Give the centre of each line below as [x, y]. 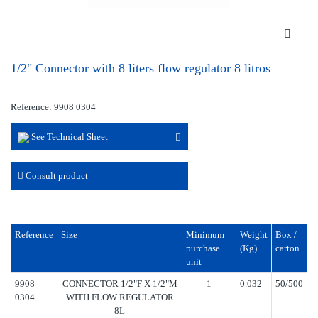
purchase [203, 248]
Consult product [56, 176]
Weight [254, 235]
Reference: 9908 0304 [53, 107]
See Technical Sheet [68, 137]
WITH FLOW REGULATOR [120, 297]
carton [287, 248]
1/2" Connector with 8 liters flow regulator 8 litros [141, 68]
